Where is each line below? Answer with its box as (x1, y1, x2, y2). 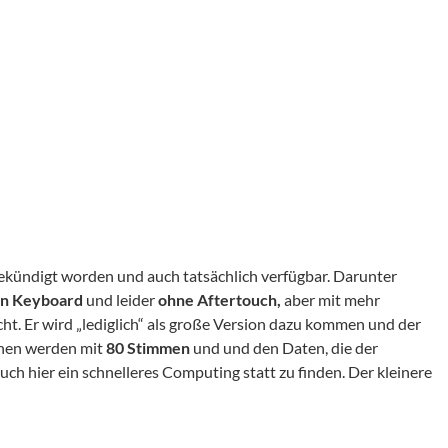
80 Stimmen (106, 338, 193, 357)
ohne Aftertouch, (155, 290, 281, 309)
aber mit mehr (281, 290, 380, 309)
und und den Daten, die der (193, 338, 378, 357)
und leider (86, 290, 155, 309)
